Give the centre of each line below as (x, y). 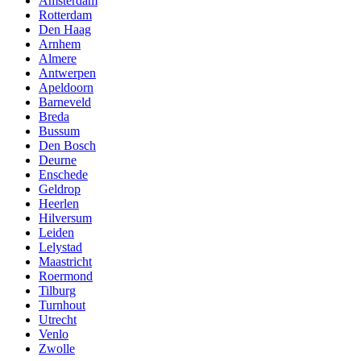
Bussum (59, 131)
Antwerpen (67, 73)
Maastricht (65, 262)
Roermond (66, 276)
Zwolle (57, 349)
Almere (58, 59)
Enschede (63, 175)
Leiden (56, 233)
